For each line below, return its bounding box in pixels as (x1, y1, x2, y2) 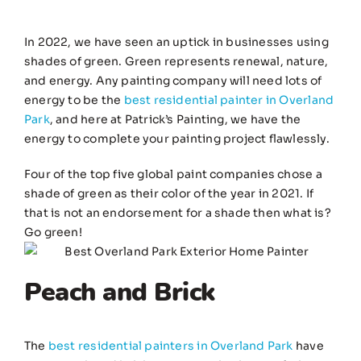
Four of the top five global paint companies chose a (24, 167, 322, 182)
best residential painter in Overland (123, 93, 334, 108)
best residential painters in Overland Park (48, 338, 293, 354)
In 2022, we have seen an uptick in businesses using (24, 35, 329, 50)
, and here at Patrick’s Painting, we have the (49, 112, 301, 127)
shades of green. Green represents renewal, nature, (24, 54, 329, 69)
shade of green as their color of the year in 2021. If (24, 186, 314, 201)
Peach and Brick (24, 275, 216, 310)
